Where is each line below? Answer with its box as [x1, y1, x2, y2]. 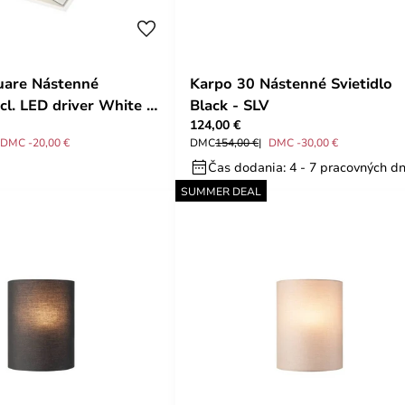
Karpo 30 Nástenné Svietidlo [190, 73, 392, 93]
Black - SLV [190, 95, 268, 115]
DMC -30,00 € [268, 135, 338, 149]
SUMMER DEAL [181, 184, 261, 198]
